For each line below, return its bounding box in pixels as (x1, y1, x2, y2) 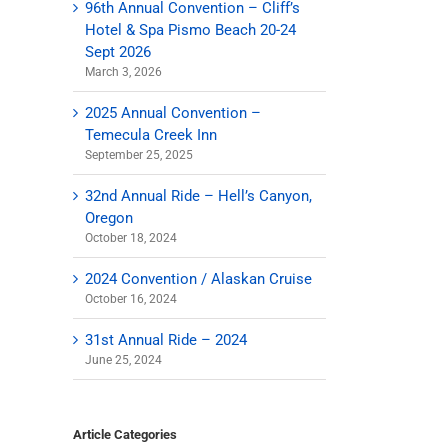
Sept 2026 (85, 42, 151, 61)
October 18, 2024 (85, 230, 177, 245)
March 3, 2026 (85, 64, 162, 79)
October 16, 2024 (85, 291, 177, 306)
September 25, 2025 (85, 147, 193, 162)
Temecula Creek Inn (85, 125, 217, 144)
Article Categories (73, 426, 177, 442)
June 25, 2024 (85, 352, 162, 367)
